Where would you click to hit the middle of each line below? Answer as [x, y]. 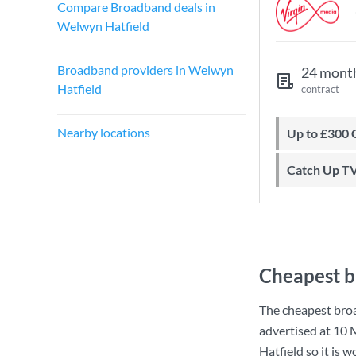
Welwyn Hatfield [103, 26]
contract [320, 89]
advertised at [296, 330]
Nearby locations [104, 132]
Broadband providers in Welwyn [145, 70]
